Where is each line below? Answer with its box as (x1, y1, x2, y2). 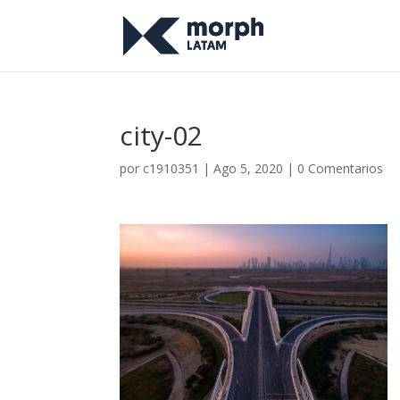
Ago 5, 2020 (213, 160, 284, 177)
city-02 (120, 117, 204, 154)
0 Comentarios (297, 160, 384, 177)
